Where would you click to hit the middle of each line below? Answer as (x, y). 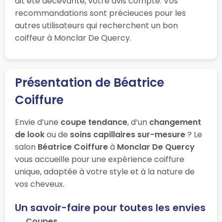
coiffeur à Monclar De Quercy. (73, 38)
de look (30, 134)
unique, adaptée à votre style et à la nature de (105, 171)
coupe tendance (94, 122)
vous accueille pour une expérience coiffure (100, 159)
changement (175, 122)
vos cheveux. (40, 184)
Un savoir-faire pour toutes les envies (110, 207)
